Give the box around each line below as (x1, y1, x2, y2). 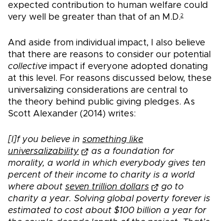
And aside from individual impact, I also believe (8, 38, 205, 48)
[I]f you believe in (8, 135, 82, 145)
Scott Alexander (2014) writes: (8, 110, 136, 119)
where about (8, 183, 65, 192)
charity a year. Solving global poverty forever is (8, 194, 210, 204)
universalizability (8, 147, 79, 156)
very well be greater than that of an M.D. (8, 13, 181, 22)
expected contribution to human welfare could (8, 1, 208, 10)
